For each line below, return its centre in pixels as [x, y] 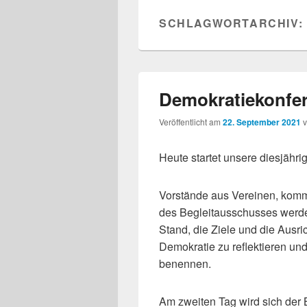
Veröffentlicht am [191, 122]
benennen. [185, 264]
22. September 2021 [262, 122]
